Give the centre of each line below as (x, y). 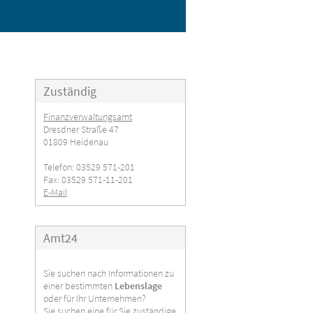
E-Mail (56, 192)
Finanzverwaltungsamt (88, 116)
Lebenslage (139, 285)
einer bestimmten (79, 285)
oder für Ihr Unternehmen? (95, 298)
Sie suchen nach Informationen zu (109, 273)
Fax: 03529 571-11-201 (88, 179)
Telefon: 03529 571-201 (89, 167)
